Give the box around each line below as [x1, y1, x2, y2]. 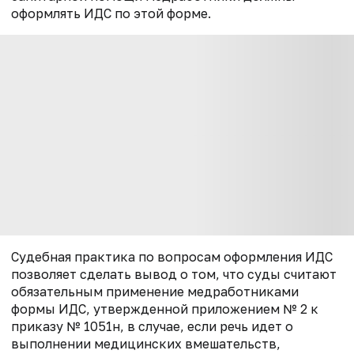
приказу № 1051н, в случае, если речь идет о [11, 318, 293, 335]
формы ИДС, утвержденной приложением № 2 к [11, 301, 318, 318]
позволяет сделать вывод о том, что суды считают [11, 266, 337, 283]
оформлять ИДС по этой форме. [11, 6, 211, 22]
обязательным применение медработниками [11, 284, 299, 300]
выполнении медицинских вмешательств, [11, 336, 281, 352]
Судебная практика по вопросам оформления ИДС [11, 249, 333, 265]
